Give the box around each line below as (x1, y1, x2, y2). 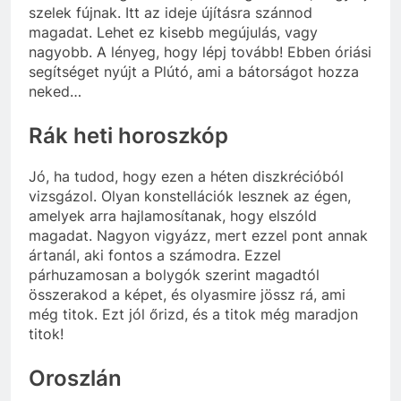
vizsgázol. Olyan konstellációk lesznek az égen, (29, 186, 351, 205)
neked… (29, 81, 81, 100)
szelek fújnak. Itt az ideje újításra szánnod (29, 3, 312, 21)
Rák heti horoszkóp (29, 122, 228, 149)
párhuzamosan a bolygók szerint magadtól (29, 265, 320, 284)
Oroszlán (29, 364, 122, 391)
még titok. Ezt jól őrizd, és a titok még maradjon (29, 304, 358, 323)
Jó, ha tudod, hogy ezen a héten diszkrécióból (29, 166, 344, 185)
